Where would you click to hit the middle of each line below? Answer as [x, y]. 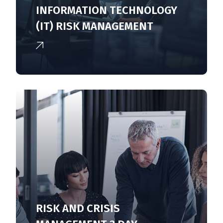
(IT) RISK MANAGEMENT [95, 26]
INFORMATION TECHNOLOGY [107, 10]
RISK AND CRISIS [78, 209]
